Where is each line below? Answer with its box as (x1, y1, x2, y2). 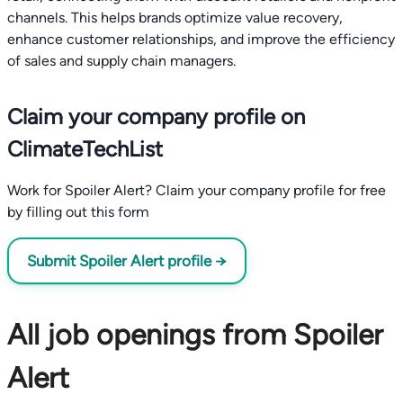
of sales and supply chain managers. (7, 52, 236, 69)
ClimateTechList (7, 136, 163, 162)
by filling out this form (7, 203, 149, 220)
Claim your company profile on (7, 103, 305, 130)
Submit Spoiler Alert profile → (27, 252, 227, 270)
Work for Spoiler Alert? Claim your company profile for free (7, 182, 386, 199)
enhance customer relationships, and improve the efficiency (7, 31, 395, 48)
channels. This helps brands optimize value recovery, (7, 9, 343, 26)
